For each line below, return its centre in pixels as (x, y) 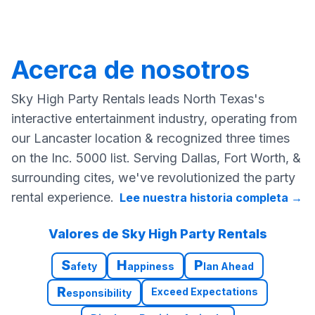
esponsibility (99, 292)
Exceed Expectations (205, 291)
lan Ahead (229, 266)
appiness (151, 266)
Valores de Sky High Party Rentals (157, 233)
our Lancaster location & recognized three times (150, 138)
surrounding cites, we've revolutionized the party (153, 177)
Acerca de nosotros (130, 69)
